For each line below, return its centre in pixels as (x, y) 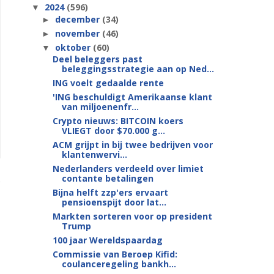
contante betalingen (107, 178)
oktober (74, 47)
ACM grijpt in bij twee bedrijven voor (132, 145)
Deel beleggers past (97, 59)
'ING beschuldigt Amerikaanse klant (132, 97)
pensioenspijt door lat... (114, 202)
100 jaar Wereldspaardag (107, 240)
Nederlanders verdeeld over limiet (128, 168)
